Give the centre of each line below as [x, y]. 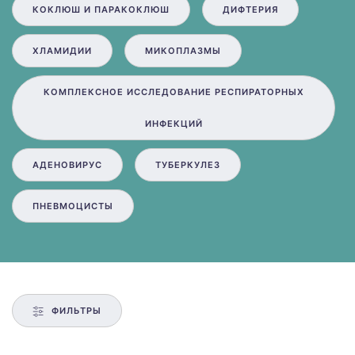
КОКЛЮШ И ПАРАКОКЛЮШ [101, 10]
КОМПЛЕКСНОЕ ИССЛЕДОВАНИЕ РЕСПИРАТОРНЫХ [174, 92]
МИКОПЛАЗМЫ [183, 51]
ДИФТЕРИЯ [250, 10]
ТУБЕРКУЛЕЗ [188, 165]
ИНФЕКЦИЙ [174, 124]
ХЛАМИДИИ [62, 51]
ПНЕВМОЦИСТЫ [73, 206]
